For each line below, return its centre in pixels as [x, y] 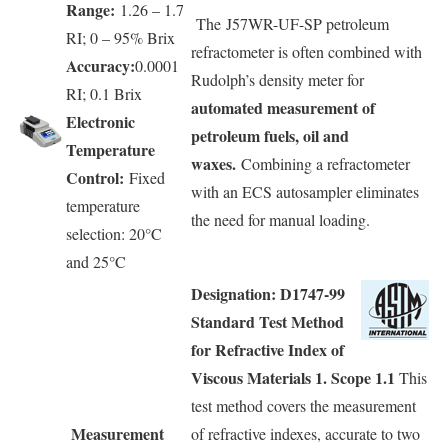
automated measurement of [283, 107]
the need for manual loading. [280, 219]
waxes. [213, 163]
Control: [95, 177]
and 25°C [96, 261]
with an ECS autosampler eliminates [305, 191]
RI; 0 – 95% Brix [120, 37]
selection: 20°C [114, 233]
